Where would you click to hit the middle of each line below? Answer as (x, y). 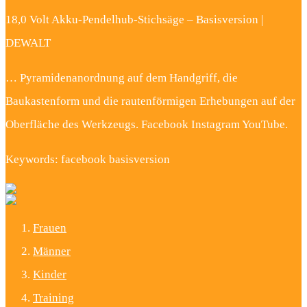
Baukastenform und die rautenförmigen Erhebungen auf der (150, 101)
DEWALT (28, 43)
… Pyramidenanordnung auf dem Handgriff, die (122, 78)
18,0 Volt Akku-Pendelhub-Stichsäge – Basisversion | (134, 20)
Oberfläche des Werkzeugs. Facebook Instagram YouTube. (147, 125)
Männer (52, 251)
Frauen (50, 228)
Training (53, 298)
